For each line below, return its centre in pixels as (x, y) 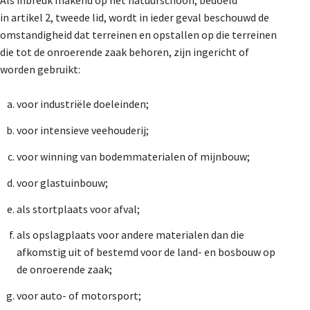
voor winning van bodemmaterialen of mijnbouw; (133, 156)
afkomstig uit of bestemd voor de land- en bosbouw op (146, 252)
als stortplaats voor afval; (78, 209)
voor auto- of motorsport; (79, 296)
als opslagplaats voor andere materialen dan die (130, 235)
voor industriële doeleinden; (83, 104)
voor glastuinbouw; (62, 182)
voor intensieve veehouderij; (83, 130)
